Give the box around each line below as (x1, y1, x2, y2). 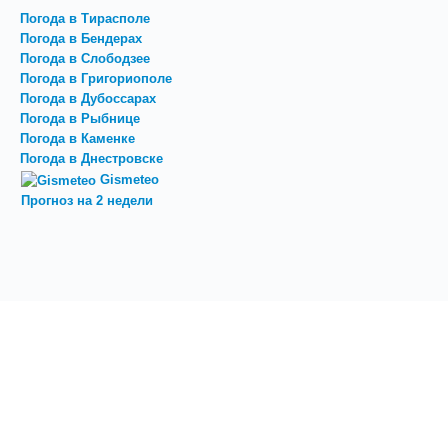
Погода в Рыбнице (20, 111, 140, 127)
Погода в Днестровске (20, 151, 163, 167)
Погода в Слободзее (20, 51, 150, 67)
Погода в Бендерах (20, 31, 142, 47)
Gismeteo (100, 172, 159, 188)
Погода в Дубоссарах (20, 91, 156, 107)
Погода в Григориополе (20, 71, 172, 87)
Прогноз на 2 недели (21, 192, 153, 208)
